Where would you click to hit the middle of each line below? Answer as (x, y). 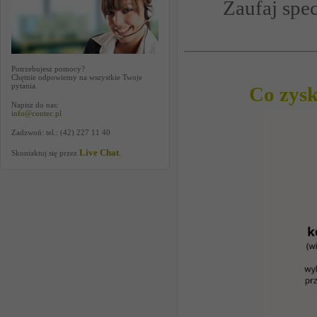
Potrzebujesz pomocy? (48, 69)
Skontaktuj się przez (45, 153)
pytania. (24, 86)
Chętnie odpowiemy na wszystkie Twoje (77, 77)
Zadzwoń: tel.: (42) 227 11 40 (61, 132)
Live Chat (99, 152)
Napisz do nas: (35, 105)
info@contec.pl (36, 113)
